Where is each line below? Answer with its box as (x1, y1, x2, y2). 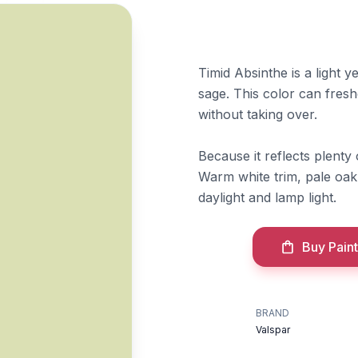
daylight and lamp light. (198, 189, 336, 205)
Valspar (255, 324, 290, 336)
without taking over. (198, 106, 317, 122)
